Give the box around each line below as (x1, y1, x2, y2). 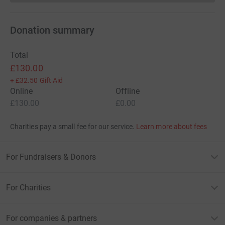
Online (10, 86, 33, 96)
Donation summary (10, 24, 94, 36)
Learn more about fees (136, 122, 207, 131)
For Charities (6, 182, 51, 192)
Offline (116, 86, 140, 96)
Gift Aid (39, 76, 63, 84)
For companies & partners (6, 213, 97, 223)
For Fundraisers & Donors (6, 152, 96, 162)
